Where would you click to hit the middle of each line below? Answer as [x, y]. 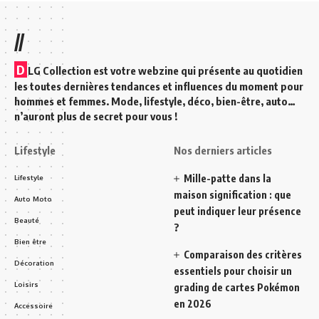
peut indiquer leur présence [237, 211]
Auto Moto [33, 198]
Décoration [34, 262]
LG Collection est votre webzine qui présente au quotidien [165, 70]
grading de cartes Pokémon [237, 287]
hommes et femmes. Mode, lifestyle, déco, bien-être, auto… [155, 101]
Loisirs [26, 284]
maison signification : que [232, 194]
